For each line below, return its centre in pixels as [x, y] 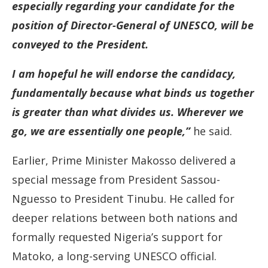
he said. [211, 131]
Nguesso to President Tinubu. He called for [123, 199]
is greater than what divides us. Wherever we [128, 112]
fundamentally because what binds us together [133, 93]
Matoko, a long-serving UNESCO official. [114, 256]
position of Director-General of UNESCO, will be [133, 25]
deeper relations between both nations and [125, 218]
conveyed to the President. [80, 44]
